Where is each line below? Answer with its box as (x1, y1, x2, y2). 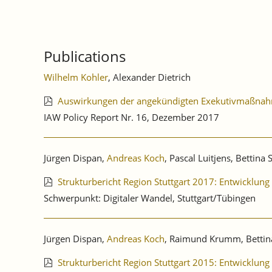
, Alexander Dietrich (108, 71, 191, 84)
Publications (44, 46, 126, 67)
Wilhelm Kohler (44, 71, 108, 84)
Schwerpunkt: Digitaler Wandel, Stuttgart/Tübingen (44, 192, 256, 205)
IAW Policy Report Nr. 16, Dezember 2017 (44, 111, 219, 124)
